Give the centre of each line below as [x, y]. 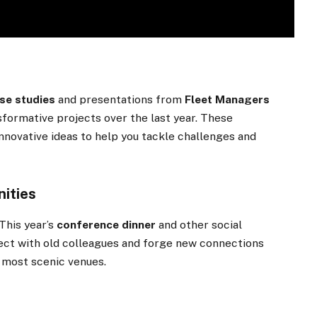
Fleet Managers [227, 100]
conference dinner [106, 224]
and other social [199, 224]
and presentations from [120, 100]
